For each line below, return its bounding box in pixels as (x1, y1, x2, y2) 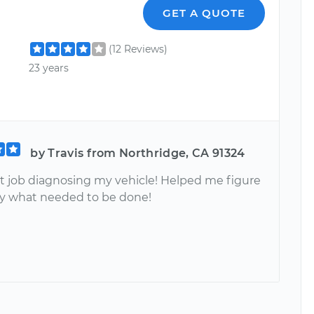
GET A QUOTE (163, 6, 246, 20)
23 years (29, 62, 69, 75)
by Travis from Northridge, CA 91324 (30, 146, 245, 160)
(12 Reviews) (109, 43, 168, 55)
